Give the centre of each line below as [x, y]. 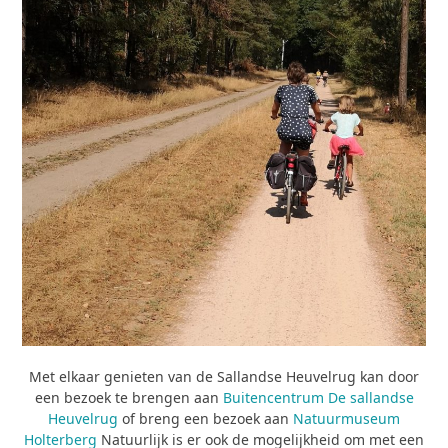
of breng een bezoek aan [205, 418]
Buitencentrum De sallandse [318, 397]
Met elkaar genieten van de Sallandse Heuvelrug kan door [224, 376]
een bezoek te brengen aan [128, 397]
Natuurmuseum [346, 418]
